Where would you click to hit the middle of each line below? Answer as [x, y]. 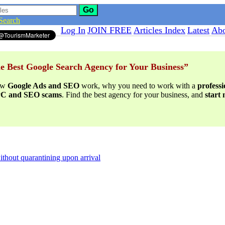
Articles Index [159, 30]
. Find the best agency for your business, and [133, 95]
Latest [198, 30]
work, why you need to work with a [138, 86]
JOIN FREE [109, 30]
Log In [73, 30]
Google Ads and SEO [43, 86]
